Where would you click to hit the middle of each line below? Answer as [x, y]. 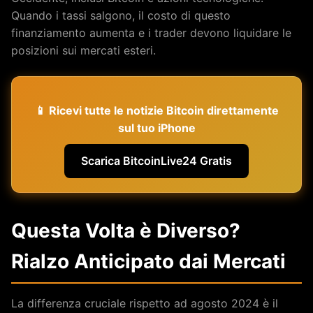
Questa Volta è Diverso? [126, 230]
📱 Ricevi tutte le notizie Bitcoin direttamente [156, 110]
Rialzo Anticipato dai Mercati [148, 261]
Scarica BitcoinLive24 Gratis [156, 160]
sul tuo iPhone [156, 128]
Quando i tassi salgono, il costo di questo [121, 15]
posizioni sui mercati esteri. [83, 50]
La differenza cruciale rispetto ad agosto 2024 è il [145, 303]
